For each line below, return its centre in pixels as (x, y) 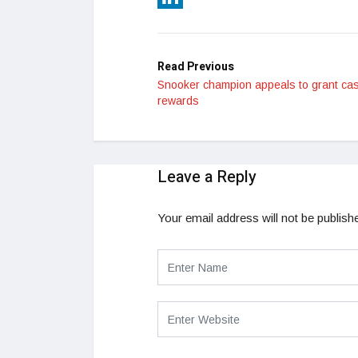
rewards (178, 101)
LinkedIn (180, 22)
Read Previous (196, 67)
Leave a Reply (207, 177)
